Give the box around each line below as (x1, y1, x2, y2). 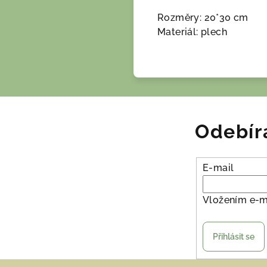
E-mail (203, 162, 234, 174)
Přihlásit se (213, 232, 254, 242)
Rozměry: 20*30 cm (157, 11, 249, 23)
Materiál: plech (157, 26, 227, 38)
